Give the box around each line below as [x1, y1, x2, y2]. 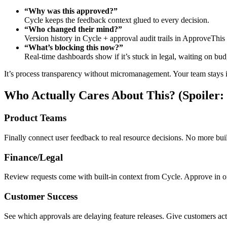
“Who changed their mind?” [24, 25, 122, 34]
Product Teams [4, 112, 66, 124]
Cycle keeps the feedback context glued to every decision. [24, 16, 209, 25]
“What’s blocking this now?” [24, 43, 123, 52]
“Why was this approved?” [24, 7, 118, 16]
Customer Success [4, 191, 78, 202]
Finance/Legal [4, 152, 63, 163]
